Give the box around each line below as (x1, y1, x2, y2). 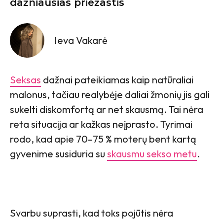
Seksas (10, 73, 41, 86)
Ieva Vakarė (54, 34, 108, 46)
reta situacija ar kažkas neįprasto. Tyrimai (10, 117, 192, 130)
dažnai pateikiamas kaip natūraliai (41, 73, 193, 86)
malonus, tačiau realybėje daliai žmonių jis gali (10, 88, 210, 101)
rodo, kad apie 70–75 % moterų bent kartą (10, 132, 196, 145)
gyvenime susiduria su (10, 147, 107, 160)
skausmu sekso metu (107, 147, 197, 160)
